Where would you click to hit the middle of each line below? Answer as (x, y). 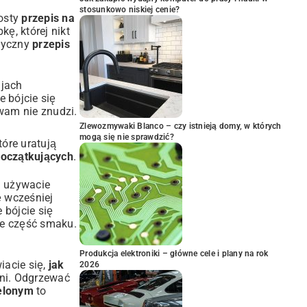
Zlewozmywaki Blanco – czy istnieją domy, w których (181, 126)
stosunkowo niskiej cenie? (130, 10)
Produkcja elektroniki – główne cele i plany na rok (174, 254)
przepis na (48, 18)
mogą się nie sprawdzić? (127, 137)
